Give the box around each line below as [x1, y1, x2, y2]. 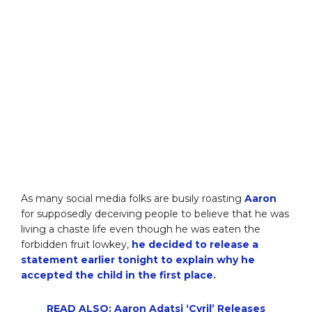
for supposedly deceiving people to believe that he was [21, 208, 289, 221]
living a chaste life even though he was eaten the [21, 223, 260, 236]
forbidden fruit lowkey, [21, 238, 132, 251]
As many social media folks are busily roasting [21, 192, 244, 205]
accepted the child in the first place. [21, 269, 216, 282]
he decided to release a [132, 238, 258, 251]
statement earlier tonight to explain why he [21, 253, 255, 267]
